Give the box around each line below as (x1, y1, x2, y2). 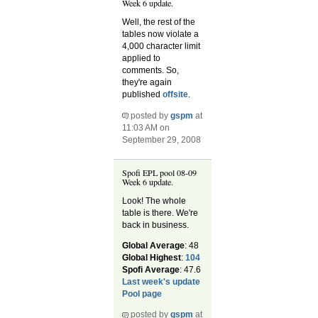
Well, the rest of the (122, 17, 196, 28)
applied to (122, 53, 161, 64)
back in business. (122, 220, 190, 231)
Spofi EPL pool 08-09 (122, 167, 197, 179)
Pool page (122, 289, 163, 300)
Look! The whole (122, 196, 187, 207)
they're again (122, 77, 172, 88)
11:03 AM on (122, 122, 170, 133)
